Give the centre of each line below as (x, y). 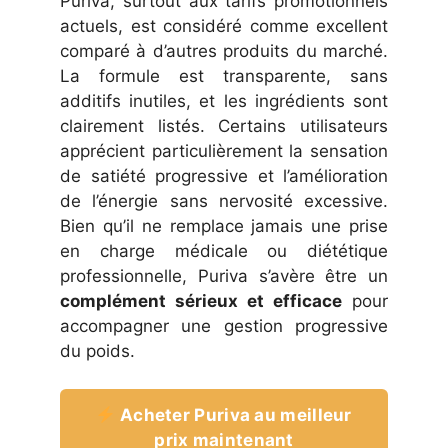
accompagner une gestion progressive (224, 325)
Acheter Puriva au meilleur (233, 415)
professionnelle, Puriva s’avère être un (224, 275)
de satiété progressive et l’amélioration (224, 175)
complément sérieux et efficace (201, 300)
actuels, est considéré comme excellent (224, 25)
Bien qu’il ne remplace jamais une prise (224, 225)
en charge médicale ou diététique (224, 250)
